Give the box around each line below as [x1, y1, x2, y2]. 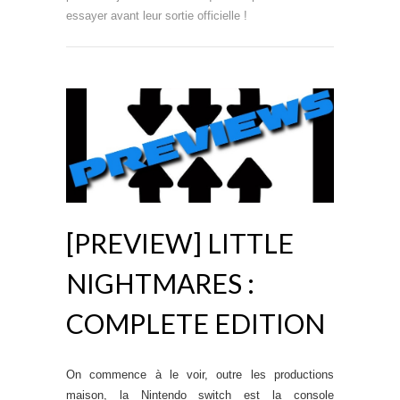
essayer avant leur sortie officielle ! [66, 8, 247, 22]
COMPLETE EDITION [66, 306, 325, 339]
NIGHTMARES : [66, 266, 254, 299]
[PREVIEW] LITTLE [66, 226, 294, 259]
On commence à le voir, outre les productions [66, 367, 334, 381]
